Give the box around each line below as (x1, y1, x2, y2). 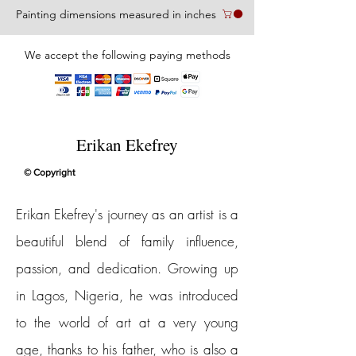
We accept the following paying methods (24, 48, 230, 62)
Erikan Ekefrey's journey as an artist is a (16, 205, 238, 223)
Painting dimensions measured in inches (16, 7, 216, 21)
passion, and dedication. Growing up (16, 259, 238, 277)
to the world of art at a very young (16, 313, 238, 331)
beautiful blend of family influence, (16, 232, 238, 250)
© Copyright (24, 167, 75, 178)
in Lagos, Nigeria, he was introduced (16, 286, 238, 304)
